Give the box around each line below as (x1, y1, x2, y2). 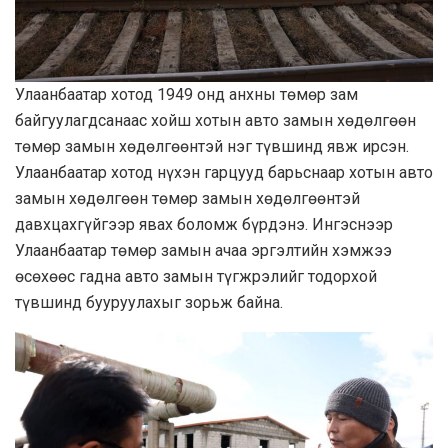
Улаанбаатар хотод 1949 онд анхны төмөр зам (15, 84, 358, 104)
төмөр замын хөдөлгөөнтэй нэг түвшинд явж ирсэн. (15, 136, 409, 156)
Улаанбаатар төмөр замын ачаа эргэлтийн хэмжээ (15, 240, 392, 260)
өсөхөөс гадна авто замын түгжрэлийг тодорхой (15, 266, 377, 286)
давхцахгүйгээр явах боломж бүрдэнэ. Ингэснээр (15, 214, 393, 234)
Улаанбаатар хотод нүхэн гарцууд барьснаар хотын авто (15, 162, 433, 182)
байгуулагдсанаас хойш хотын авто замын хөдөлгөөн (15, 110, 416, 130)
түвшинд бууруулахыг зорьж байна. (15, 292, 283, 312)
